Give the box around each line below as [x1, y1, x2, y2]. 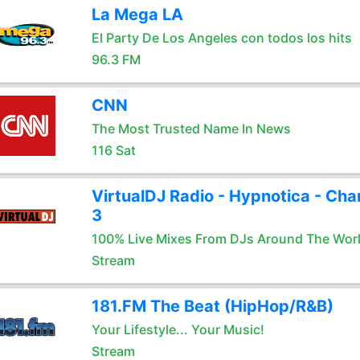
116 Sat [91, 142, 136, 158]
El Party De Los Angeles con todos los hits [91, 30, 352, 46]
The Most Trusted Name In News [91, 121, 291, 137]
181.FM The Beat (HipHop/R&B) [91, 297, 333, 316]
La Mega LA [91, 5, 183, 24]
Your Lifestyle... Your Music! [91, 321, 264, 337]
